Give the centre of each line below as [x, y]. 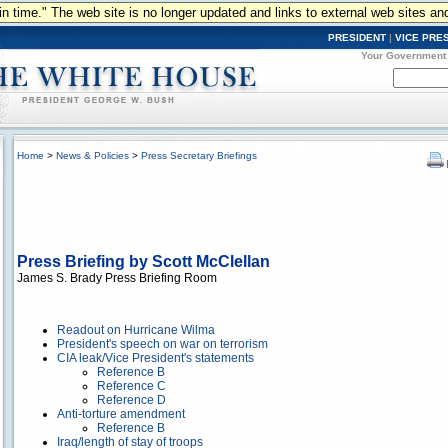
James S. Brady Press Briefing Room [117, 278]
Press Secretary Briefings [199, 155]
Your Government [403, 55]
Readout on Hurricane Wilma [136, 330]
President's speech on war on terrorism [162, 344]
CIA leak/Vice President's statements [155, 358]
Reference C [131, 386]
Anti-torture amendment [121, 414]
